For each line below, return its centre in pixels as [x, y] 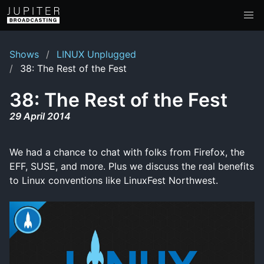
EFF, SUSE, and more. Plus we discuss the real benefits [132, 166]
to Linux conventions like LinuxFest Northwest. [114, 180]
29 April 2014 [40, 116]
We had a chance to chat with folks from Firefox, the [127, 152]
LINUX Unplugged [96, 54]
